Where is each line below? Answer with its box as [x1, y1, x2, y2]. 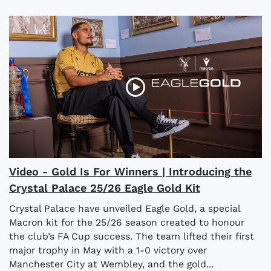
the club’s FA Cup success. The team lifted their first [9, 230, 254, 243]
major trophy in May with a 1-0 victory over [9, 244, 207, 256]
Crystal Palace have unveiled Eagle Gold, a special [9, 203, 240, 215]
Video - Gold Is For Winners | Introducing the [9, 165, 252, 178]
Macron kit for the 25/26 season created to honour [9, 217, 244, 229]
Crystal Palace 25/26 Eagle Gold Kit [9, 181, 200, 195]
